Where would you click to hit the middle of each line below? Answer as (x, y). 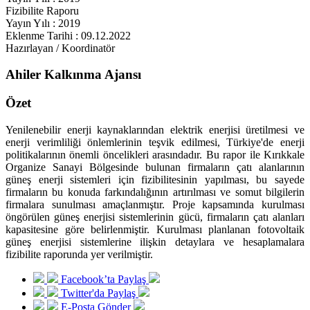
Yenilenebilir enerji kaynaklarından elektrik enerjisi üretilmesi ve (155, 129)
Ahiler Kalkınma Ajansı (73, 75)
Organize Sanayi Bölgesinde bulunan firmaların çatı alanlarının (155, 167)
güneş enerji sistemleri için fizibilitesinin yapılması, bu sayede (155, 179)
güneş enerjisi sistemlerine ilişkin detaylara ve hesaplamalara (155, 241)
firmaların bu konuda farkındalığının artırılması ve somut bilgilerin (155, 192)
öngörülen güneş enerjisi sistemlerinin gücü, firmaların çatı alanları (155, 217)
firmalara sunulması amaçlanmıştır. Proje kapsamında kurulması (155, 204)
